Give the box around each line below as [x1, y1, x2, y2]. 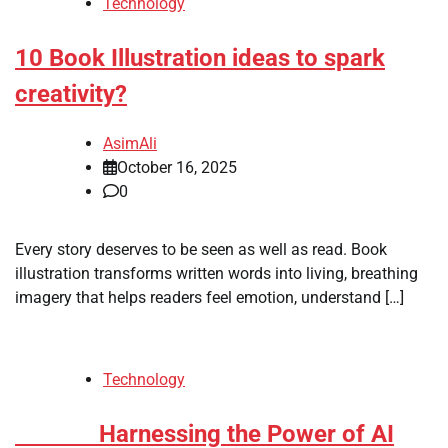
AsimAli [103, 133, 157, 153]
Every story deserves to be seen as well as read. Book [15, 239, 387, 259]
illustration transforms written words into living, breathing [15, 263, 418, 283]
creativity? [15, 79, 127, 108]
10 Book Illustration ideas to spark [15, 43, 385, 72]
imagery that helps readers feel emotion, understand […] [15, 287, 404, 307]
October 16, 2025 [117, 157, 237, 177]
